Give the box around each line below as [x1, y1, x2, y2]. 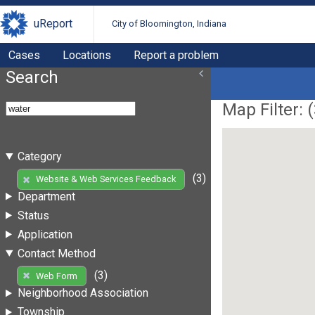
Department [17, 189, 75, 203]
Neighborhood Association [17, 286, 148, 300]
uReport [34, 17, 72, 31]
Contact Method [17, 246, 96, 260]
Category [17, 149, 62, 163]
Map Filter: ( [222, 99, 314, 120]
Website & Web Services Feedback [35, 174, 176, 185]
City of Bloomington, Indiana [112, 18, 227, 30]
